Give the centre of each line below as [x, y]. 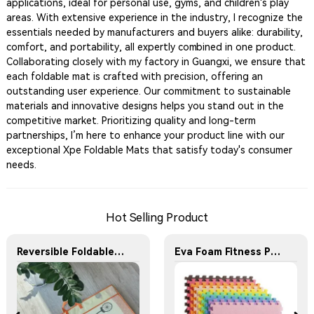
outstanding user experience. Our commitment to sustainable [148, 91]
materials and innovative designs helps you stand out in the [145, 106]
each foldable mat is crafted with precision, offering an [134, 76]
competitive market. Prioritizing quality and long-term [131, 121]
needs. [21, 165]
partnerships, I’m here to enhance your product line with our [145, 135]
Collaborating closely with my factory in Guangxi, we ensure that [156, 62]
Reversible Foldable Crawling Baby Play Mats [119, 252]
